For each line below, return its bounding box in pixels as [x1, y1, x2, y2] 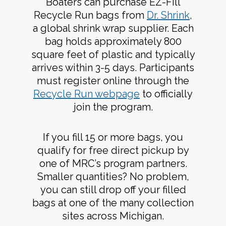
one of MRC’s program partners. [39, 157, 187, 169]
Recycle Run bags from [34, 9, 147, 22]
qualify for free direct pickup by [37, 144, 189, 156]
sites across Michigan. [62, 209, 164, 222]
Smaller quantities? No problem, [37, 170, 189, 183]
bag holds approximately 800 [44, 35, 182, 48]
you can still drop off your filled [40, 183, 186, 196]
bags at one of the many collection [32, 196, 194, 209]
